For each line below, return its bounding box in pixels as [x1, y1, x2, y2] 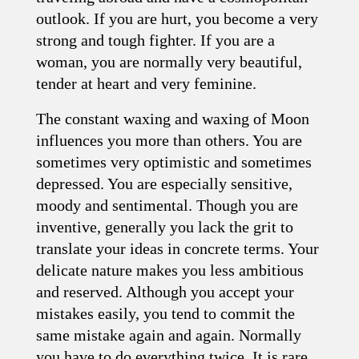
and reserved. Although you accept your [36, 283, 294, 301]
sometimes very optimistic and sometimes [36, 153, 312, 171]
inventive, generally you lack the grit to [36, 218, 293, 236]
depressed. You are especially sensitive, [36, 175, 292, 192]
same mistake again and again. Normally [36, 326, 301, 344]
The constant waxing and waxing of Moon [36, 110, 309, 127]
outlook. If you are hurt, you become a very [36, 10, 318, 27]
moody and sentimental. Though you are [36, 196, 298, 214]
